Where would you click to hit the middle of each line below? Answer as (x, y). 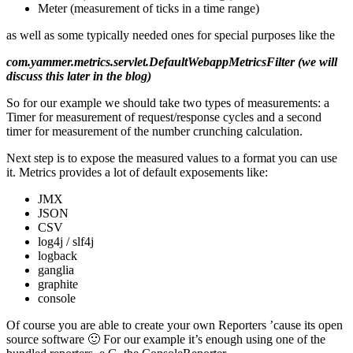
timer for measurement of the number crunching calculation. (154, 132)
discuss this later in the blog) (79, 76)
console (57, 299)
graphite (58, 284)
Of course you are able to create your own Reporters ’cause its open (175, 325)
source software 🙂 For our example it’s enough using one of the (166, 340)
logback (58, 256)
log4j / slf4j (66, 242)
